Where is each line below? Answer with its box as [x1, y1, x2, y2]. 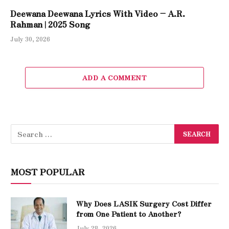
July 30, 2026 [10, 34, 50, 43]
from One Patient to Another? [76, 208, 181, 219]
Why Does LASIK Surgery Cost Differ [76, 198, 212, 209]
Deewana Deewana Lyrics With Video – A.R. [10, 7, 185, 19]
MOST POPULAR [11, 165, 85, 178]
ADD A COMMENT [82, 72, 147, 82]
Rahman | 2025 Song [10, 17, 90, 30]
